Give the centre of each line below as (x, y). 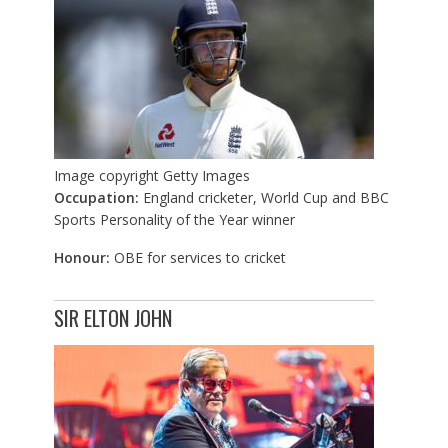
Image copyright (106, 176)
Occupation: (98, 198)
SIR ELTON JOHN (112, 318)
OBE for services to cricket (199, 258)
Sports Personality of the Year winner (174, 220)
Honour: (83, 258)
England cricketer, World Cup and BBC (265, 198)
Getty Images (206, 176)
